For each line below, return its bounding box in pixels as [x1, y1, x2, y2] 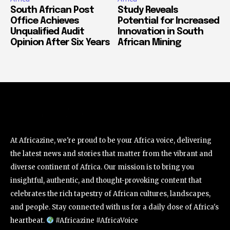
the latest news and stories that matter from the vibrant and [10, 149, 213, 158]
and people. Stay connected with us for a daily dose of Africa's [10, 202, 219, 212]
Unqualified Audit [10, 27, 84, 37]
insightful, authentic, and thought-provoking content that [10, 176, 202, 185]
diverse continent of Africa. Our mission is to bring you [10, 162, 194, 171]
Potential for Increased [118, 16, 219, 26]
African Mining [118, 38, 181, 48]
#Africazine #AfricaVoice [53, 216, 138, 225]
